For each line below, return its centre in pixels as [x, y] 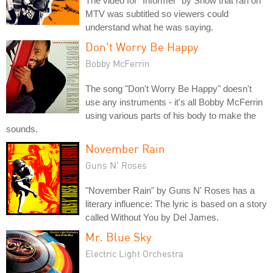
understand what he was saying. [149, 27]
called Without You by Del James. [152, 217]
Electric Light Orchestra [134, 253]
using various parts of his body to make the [171, 115]
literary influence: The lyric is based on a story [176, 204]
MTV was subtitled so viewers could [157, 13]
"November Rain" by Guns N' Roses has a [170, 190]
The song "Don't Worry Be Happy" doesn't [168, 88]
